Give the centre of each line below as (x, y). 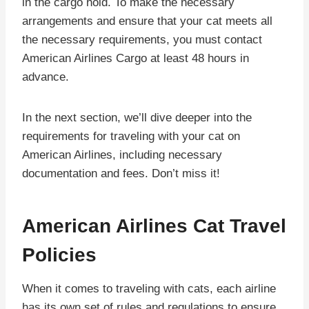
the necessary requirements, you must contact (142, 39)
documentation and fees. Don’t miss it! (121, 173)
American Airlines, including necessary (122, 154)
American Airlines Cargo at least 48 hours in (136, 58)
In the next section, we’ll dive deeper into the (137, 117)
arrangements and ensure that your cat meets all (147, 21)
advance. (46, 77)
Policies (59, 255)
